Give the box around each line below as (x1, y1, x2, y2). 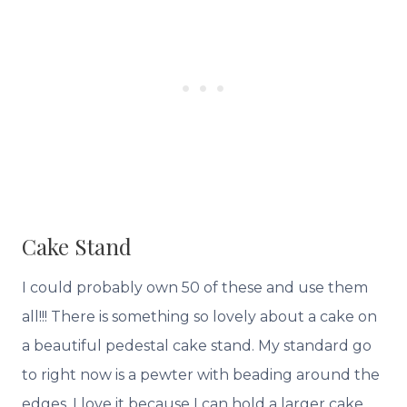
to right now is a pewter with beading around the (22, 366, 380, 384)
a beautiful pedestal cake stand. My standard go (22, 337, 372, 355)
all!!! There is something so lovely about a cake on (22, 308, 377, 326)
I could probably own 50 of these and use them (22, 279, 368, 297)
